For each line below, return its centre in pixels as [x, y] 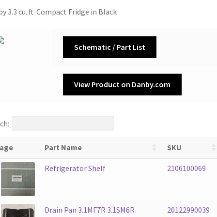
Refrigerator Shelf [75, 168]
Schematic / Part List [109, 47]
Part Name [63, 147]
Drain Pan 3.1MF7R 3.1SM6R [89, 209]
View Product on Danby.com [122, 85]
